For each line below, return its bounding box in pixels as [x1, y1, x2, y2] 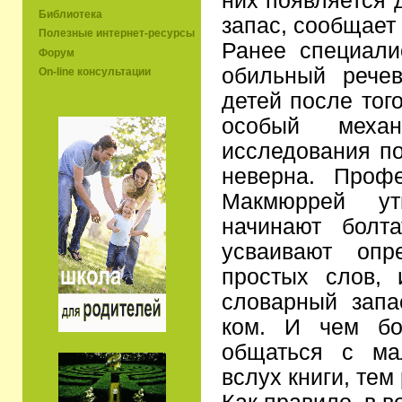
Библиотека [39, 8, 102, 22]
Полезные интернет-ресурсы [39, 27, 195, 40]
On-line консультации [39, 65, 151, 78]
